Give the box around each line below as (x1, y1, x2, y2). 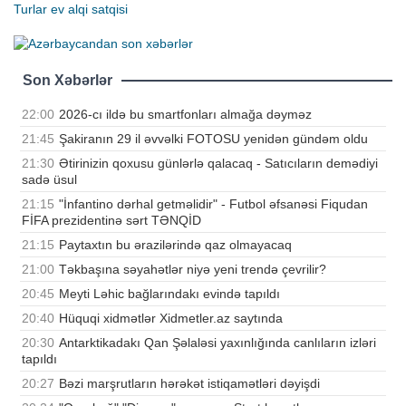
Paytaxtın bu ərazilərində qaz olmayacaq (59, 237, 292, 252)
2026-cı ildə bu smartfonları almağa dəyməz (59, 106, 312, 121)
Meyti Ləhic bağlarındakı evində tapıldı (59, 285, 280, 301)
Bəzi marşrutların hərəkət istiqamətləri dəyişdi (59, 375, 320, 391)
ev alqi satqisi (51, 2, 128, 17)
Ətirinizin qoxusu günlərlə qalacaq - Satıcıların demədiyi (59, 155, 378, 170)
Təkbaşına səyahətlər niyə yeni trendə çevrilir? (59, 261, 326, 276)
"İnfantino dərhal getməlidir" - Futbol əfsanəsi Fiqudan (59, 196, 368, 211)
